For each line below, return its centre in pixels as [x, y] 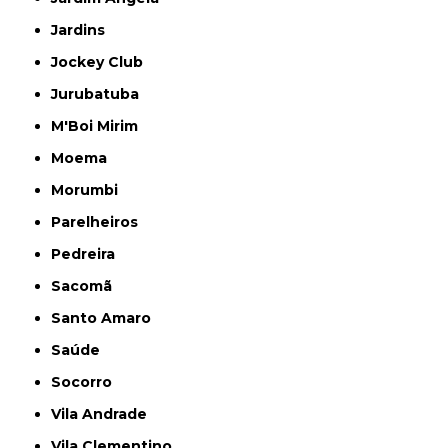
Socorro [87, 381]
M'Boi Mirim [103, 125]
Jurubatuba [99, 93]
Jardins [82, 29]
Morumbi [91, 189]
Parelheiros [100, 221]
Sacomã [87, 285]
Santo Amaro [106, 317]
